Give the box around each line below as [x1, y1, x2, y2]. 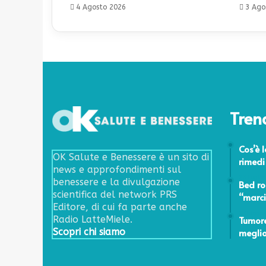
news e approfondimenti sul [53, 163, 181, 175]
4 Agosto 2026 [76, 2, 126, 11]
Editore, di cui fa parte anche [53, 201, 187, 213]
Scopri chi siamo [53, 226, 125, 237]
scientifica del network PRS [53, 188, 177, 200]
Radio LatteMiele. [53, 213, 132, 225]
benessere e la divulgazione [53, 176, 180, 188]
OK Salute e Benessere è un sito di [53, 151, 209, 163]
